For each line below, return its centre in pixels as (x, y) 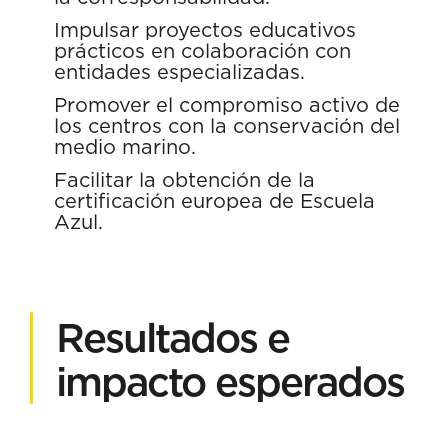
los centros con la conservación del (227, 125)
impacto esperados (230, 381)
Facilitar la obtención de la (184, 179)
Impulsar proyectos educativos (205, 29)
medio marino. (125, 146)
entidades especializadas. (179, 71)
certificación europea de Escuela (214, 200)
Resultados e (172, 337)
